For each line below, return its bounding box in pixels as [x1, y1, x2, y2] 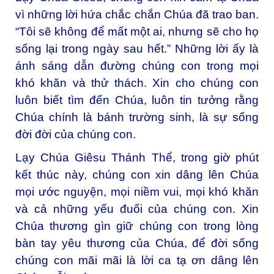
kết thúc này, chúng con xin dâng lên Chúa [15, 168, 259, 182]
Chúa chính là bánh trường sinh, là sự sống [15, 111, 259, 124]
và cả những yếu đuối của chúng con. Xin [15, 202, 259, 216]
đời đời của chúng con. [15, 128, 136, 141]
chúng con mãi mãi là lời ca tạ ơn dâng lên [15, 254, 259, 267]
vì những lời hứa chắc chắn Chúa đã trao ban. [15, 8, 259, 21]
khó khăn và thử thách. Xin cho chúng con [15, 76, 259, 90]
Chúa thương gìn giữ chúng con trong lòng [15, 220, 259, 233]
